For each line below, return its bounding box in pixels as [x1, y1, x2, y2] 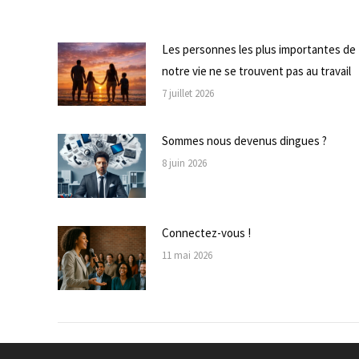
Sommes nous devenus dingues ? [162, 133, 327, 149]
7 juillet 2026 [162, 86, 214, 100]
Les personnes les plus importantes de [162, 41, 356, 57]
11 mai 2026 [162, 248, 212, 263]
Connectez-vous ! [162, 225, 251, 241]
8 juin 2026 [162, 156, 207, 171]
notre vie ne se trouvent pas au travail [162, 63, 351, 79]
